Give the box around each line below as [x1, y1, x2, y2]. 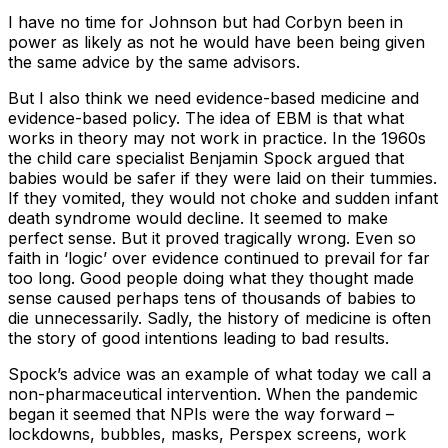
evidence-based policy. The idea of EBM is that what [8, 107, 404, 128]
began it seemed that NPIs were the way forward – [8, 403, 394, 424]
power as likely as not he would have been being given [8, 31, 425, 52]
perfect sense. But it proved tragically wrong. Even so [8, 227, 416, 248]
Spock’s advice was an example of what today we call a [8, 363, 431, 384]
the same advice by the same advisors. [8, 51, 300, 72]
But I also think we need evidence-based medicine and [8, 87, 419, 108]
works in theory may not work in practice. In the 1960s [8, 127, 426, 148]
